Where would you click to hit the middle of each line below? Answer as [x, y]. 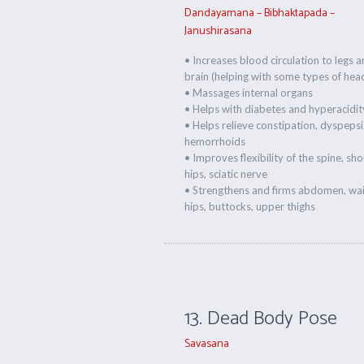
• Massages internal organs [249, 93]
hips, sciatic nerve [226, 174]
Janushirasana [219, 31]
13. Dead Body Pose [261, 319]
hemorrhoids [215, 141]
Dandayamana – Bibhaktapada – [260, 13]
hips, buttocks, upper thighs [250, 206]
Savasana [207, 344]
